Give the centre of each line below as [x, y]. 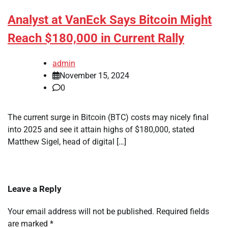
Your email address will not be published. [81, 212]
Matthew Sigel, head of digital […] [67, 142]
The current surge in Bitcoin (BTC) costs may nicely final [108, 118]
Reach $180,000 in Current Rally [96, 38]
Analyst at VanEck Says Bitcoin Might [110, 20]
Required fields [183, 212]
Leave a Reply [35, 189]
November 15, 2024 [94, 76]
